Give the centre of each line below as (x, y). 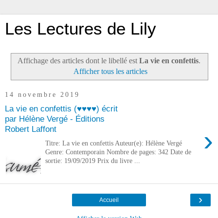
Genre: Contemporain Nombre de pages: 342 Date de (118, 152)
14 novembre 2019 (42, 95)
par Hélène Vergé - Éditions (55, 119)
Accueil (109, 200)
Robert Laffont (31, 129)
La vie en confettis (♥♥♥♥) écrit (61, 109)
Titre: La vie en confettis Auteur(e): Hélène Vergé (114, 143)
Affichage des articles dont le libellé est (78, 60)
